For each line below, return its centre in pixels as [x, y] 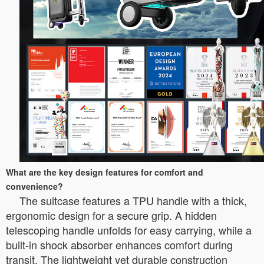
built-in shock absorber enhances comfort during [119, 245]
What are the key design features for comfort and [105, 172]
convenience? [34, 187]
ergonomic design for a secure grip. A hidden [111, 215]
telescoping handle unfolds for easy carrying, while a [129, 230]
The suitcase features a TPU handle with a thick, [133, 201]
